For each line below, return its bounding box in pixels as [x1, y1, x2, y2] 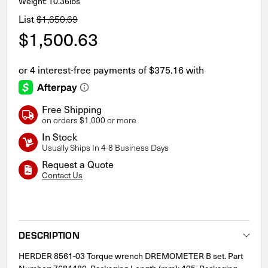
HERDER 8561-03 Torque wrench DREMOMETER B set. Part [19, 249, 243, 261]
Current [19, 199, 45, 210]
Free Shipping [41, 102, 102, 115]
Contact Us [41, 169, 83, 181]
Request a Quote [41, 157, 114, 170]
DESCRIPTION [19, 228, 80, 241]
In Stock [41, 130, 77, 143]
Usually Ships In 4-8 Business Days [41, 141, 169, 153]
